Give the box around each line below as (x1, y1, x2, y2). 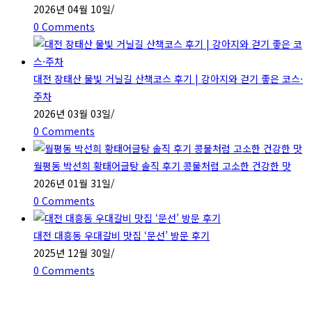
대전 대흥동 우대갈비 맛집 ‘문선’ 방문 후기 (33, 228, 210, 242)
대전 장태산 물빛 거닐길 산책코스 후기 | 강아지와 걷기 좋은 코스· (33, 71, 303, 86)
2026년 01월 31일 (33, 175, 111, 190)
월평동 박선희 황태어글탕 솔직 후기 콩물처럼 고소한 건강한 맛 (33, 158, 291, 173)
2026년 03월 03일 (33, 106, 111, 120)
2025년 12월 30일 (33, 245, 111, 260)
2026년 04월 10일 (33, 1, 111, 16)
